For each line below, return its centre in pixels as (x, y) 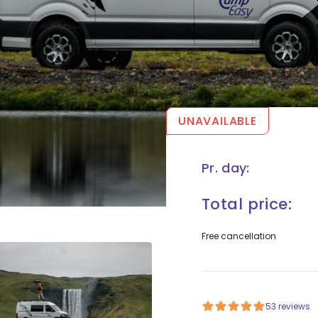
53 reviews (288, 307)
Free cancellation (239, 236)
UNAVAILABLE (218, 121)
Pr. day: (226, 168)
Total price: (247, 204)
